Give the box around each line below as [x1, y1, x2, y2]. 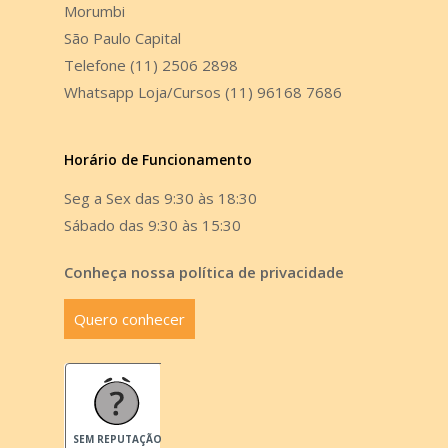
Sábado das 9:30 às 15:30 [64, 215, 241, 235]
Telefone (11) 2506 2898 [64, 55, 238, 75]
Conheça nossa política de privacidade [64, 262, 344, 282]
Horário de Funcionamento [64, 150, 252, 169]
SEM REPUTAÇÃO [72, 432, 162, 446]
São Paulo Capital [64, 28, 181, 48]
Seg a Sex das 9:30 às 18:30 [64, 188, 257, 208]
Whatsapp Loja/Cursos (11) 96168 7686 [64, 82, 342, 102]
